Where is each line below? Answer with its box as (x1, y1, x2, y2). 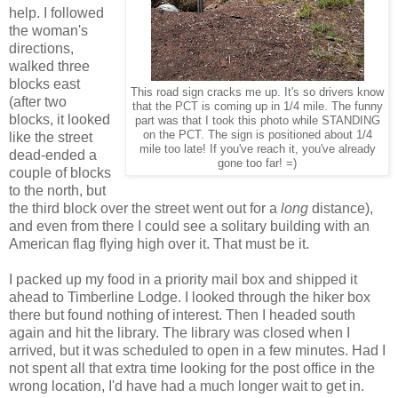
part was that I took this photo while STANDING (134, 114, 380, 127)
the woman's (9, 22, 88, 38)
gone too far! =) (218, 156, 297, 170)
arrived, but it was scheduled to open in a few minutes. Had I (9, 342, 386, 358)
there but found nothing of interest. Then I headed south (9, 306, 355, 322)
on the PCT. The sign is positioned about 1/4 (142, 128, 372, 141)
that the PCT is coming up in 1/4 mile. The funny (131, 99, 383, 113)
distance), (308, 200, 373, 216)
